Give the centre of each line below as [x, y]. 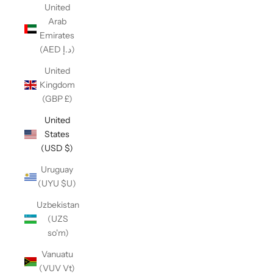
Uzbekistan [58, 205]
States [57, 134]
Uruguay [57, 169]
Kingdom [57, 85]
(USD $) [57, 148]
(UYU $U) [57, 183]
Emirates [57, 35]
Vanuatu [57, 254]
